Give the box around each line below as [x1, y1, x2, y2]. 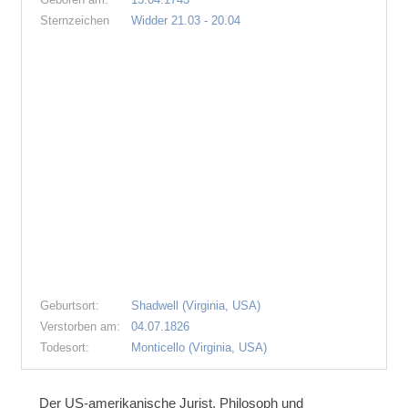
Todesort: [40, 340, 90, 354]
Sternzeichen [40, 13, 110, 27]
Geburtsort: [40, 298, 100, 312]
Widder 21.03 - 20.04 [131, 13, 241, 27]
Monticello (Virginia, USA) [131, 340, 268, 354]
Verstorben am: [40, 319, 121, 333]
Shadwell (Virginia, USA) [131, 298, 261, 312]
